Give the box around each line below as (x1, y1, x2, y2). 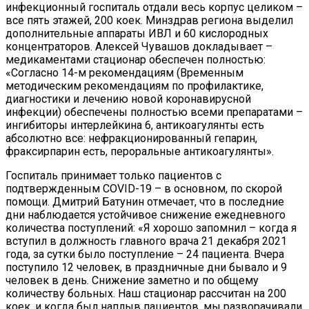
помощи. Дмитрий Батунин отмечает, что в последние (6, 195, 284, 209)
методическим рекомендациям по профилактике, (6, 79, 263, 93)
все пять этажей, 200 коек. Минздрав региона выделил (6, 14, 293, 28)
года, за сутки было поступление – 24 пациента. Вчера (6, 248, 284, 261)
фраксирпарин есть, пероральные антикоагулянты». (6, 145, 274, 159)
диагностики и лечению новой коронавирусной (6, 92, 251, 106)
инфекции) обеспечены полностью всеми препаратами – (6, 106, 303, 119)
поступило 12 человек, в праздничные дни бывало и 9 (6, 261, 287, 275)
